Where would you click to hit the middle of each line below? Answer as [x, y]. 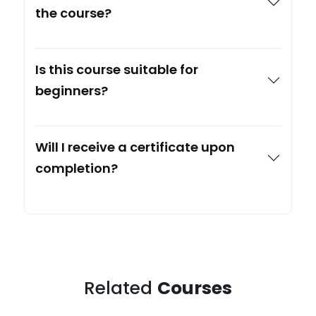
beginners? [72, 90]
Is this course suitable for [117, 69]
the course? [74, 13]
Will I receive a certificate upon [135, 147]
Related [121, 288]
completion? [77, 168]
